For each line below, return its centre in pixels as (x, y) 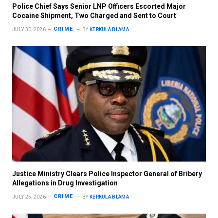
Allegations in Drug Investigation (65, 183)
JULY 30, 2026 (29, 29)
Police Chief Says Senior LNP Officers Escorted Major (99, 6)
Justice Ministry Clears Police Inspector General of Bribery (107, 173)
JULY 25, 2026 (29, 197)
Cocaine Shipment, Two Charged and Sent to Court (94, 15)
